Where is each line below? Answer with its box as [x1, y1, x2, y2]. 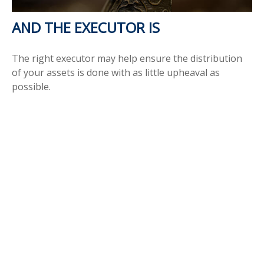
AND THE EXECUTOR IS [12, 18, 160, 38]
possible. [12, 80, 51, 94]
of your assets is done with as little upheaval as [12, 66, 220, 80]
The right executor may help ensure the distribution [12, 52, 242, 65]
